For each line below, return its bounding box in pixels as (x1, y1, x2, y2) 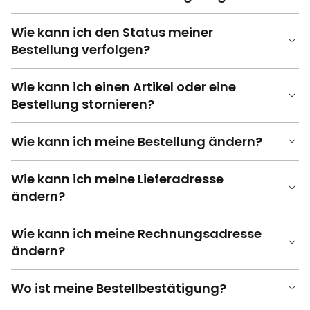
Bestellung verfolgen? (11, 40, 150, 58)
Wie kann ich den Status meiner (11, 23, 213, 41)
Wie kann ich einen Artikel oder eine (11, 77, 236, 95)
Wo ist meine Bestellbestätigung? (11, 279, 226, 297)
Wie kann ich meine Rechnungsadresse (11, 224, 262, 242)
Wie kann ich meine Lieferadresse (11, 170, 224, 188)
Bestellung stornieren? (11, 95, 154, 113)
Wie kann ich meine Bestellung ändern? (11, 132, 262, 150)
